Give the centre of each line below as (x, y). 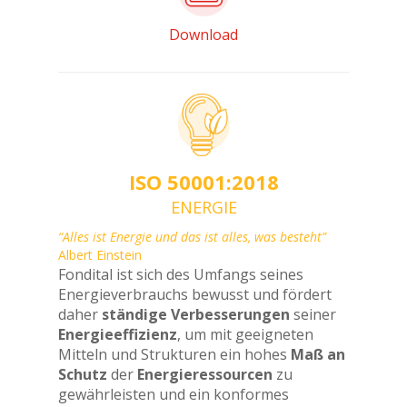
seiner (313, 314)
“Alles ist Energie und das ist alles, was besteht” (192, 237)
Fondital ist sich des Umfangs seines (181, 274)
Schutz (83, 374)
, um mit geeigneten (245, 334)
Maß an (318, 354)
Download (203, 35)
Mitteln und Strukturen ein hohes (174, 354)
